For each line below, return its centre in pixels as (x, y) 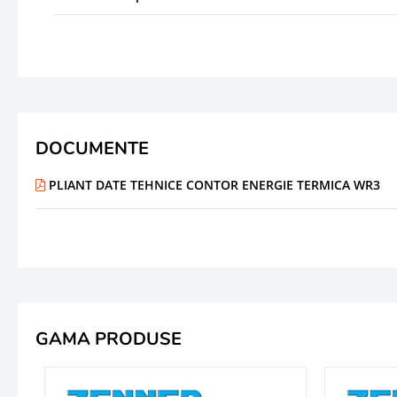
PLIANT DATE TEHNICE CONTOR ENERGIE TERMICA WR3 (213, 184)
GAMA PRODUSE (109, 339)
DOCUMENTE (92, 148)
